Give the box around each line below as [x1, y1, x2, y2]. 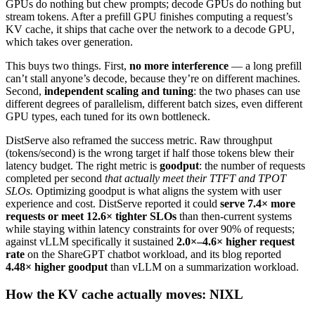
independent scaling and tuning [44, 84, 193, 97]
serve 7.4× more [220, 197, 295, 210]
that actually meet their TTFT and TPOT [105, 172, 286, 184]
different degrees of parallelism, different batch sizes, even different [6, 97, 302, 110]
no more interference [129, 59, 229, 72]
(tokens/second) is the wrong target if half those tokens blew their [6, 146, 294, 159]
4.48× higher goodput [6, 260, 108, 273]
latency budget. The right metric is [6, 159, 160, 172]
